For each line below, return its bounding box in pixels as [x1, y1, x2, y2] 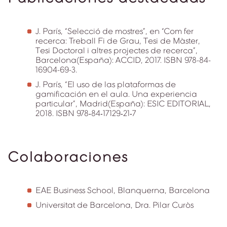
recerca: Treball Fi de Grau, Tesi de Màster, [35, 36, 200, 46]
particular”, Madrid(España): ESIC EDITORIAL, [35, 99, 211, 108]
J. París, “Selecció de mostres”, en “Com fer [35, 26, 194, 36]
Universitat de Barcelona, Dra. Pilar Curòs [35, 200, 194, 210]
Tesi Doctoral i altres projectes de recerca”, [35, 46, 198, 55]
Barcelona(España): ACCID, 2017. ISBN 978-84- [35, 55, 211, 65]
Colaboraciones [8, 149, 128, 165]
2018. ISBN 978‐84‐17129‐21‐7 [35, 108, 136, 118]
